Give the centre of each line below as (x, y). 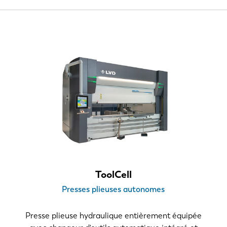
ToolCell (113, 174)
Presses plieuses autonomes (113, 189)
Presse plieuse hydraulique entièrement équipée (113, 215)
